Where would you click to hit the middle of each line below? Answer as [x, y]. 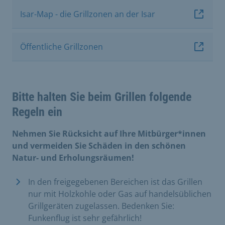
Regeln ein [37, 112]
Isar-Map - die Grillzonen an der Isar [88, 14]
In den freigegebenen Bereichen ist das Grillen [115, 182]
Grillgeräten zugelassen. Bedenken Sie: [101, 206]
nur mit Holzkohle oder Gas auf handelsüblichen [120, 194]
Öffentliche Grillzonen [62, 46]
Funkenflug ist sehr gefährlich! [85, 218]
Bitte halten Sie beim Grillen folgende [102, 97]
